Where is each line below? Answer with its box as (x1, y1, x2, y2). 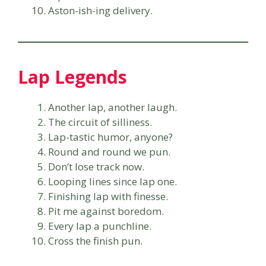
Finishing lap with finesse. (48, 189, 168, 203)
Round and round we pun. (48, 144, 170, 159)
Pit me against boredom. (48, 204, 164, 218)
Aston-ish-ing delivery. (48, 3, 153, 17)
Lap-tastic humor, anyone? (48, 129, 173, 144)
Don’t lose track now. (48, 159, 144, 173)
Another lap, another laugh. (48, 100, 177, 114)
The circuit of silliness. (48, 115, 152, 129)
